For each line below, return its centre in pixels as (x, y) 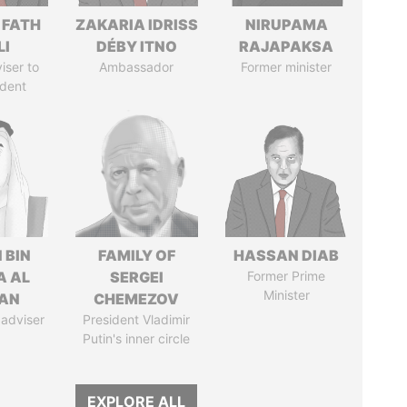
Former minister (287, 67)
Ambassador (137, 67)
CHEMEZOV (137, 299)
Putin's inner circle (137, 338)
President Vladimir (137, 319)
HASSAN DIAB (287, 255)
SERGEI (136, 277)
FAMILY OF (136, 255)
